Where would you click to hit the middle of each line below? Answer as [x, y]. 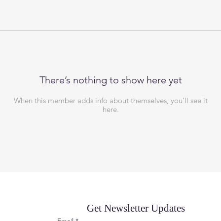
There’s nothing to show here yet [110, 80]
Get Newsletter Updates [136, 208]
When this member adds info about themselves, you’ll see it [110, 100]
